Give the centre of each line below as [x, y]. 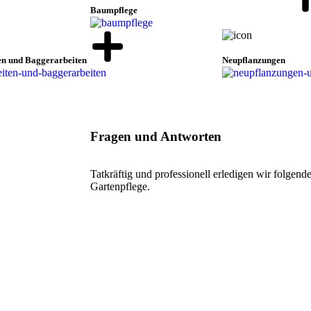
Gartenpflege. [120, 187]
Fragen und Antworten [156, 137]
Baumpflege [114, 10]
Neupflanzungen [253, 60]
